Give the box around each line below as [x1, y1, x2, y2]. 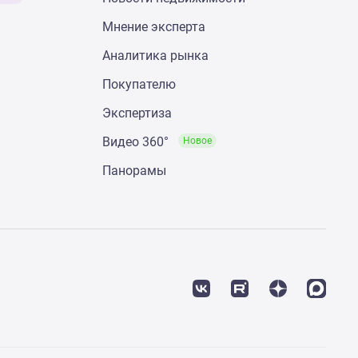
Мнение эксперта [102, 19, 205, 35]
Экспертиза [102, 105, 172, 121]
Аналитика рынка [102, 48, 209, 64]
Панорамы [102, 163, 166, 179]
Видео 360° [102, 134, 172, 150]
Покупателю [102, 77, 176, 93]
